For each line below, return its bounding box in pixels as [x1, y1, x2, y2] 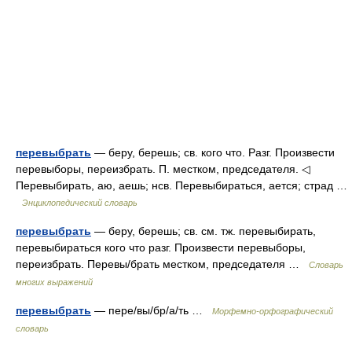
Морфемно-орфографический [212, 306, 333, 316]
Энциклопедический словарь [22, 198, 137, 207]
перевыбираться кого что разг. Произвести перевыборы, [16, 241, 306, 254]
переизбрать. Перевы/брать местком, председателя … [16, 258, 309, 270]
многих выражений [16, 277, 93, 287]
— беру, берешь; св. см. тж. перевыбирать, [91, 225, 316, 237]
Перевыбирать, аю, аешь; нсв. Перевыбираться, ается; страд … [16, 179, 347, 192]
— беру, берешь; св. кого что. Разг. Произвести [91, 146, 335, 159]
